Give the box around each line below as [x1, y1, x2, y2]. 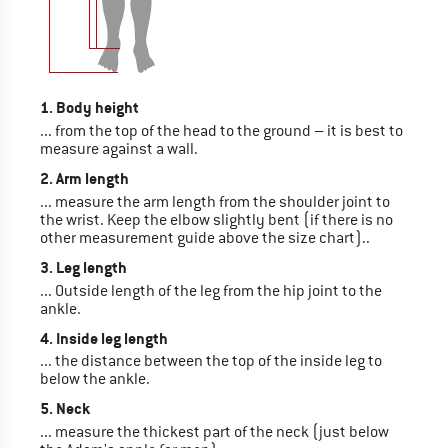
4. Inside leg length [40, 327, 168, 349]
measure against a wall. [40, 138, 198, 159]
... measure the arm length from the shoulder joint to [40, 191, 390, 212]
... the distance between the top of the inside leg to [40, 351, 382, 372]
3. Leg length [40, 256, 127, 278]
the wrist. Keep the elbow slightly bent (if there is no [40, 209, 393, 230]
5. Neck [40, 398, 90, 420]
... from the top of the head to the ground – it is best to [40, 120, 403, 141]
